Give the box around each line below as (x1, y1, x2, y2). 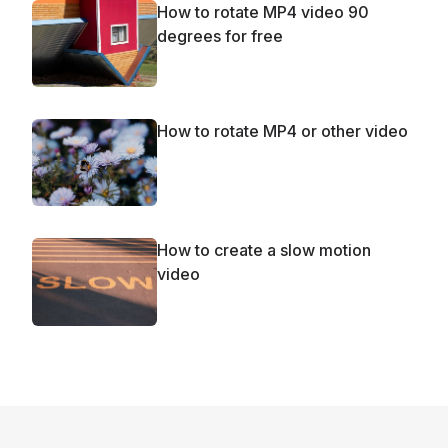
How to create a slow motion (157, 240, 371, 261)
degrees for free (157, 25, 283, 46)
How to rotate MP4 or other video (157, 121, 408, 141)
